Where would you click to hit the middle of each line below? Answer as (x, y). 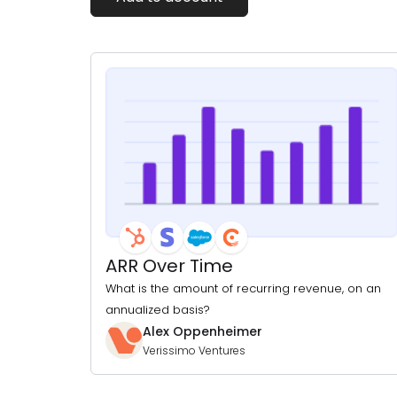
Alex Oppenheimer (202, 331)
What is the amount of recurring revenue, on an (243, 288)
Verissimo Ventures (194, 350)
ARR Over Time (169, 265)
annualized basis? (158, 309)
